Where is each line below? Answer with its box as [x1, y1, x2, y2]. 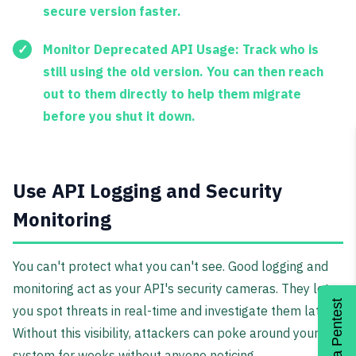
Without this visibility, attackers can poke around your [13, 325, 319, 342]
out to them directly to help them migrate [43, 86, 301, 103]
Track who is [239, 41, 319, 58]
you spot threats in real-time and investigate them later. [13, 303, 334, 319]
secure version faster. [43, 3, 181, 20]
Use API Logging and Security [13, 178, 282, 204]
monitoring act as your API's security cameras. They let [13, 281, 329, 297]
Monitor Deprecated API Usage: [43, 41, 239, 58]
